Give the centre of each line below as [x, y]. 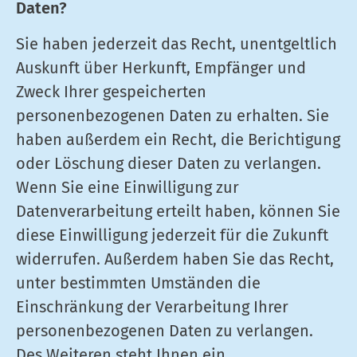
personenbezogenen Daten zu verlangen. [165, 331]
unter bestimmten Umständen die [138, 283]
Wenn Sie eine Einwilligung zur [127, 187]
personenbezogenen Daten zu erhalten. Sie [173, 116]
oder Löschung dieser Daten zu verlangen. [169, 163]
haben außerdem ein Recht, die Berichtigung [178, 139]
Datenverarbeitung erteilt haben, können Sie [178, 211]
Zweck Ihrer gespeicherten [111, 92]
